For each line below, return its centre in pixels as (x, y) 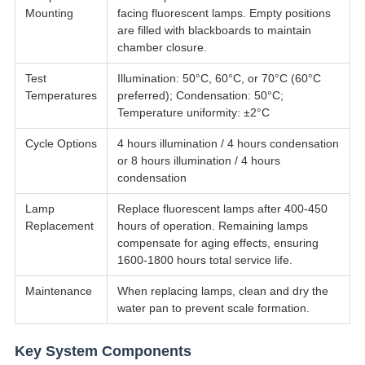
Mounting (49, 13)
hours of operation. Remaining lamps (212, 226)
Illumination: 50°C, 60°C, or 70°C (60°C (219, 79)
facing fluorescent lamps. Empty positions (224, 13)
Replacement (59, 226)
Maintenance (58, 291)
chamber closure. (162, 48)
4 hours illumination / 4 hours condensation (228, 144)
